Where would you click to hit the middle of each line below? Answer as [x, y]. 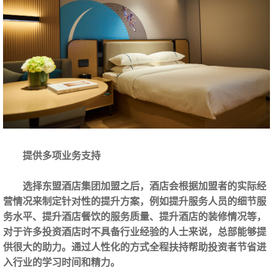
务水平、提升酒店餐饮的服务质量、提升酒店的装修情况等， [135, 217]
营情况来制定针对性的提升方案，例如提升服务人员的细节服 [135, 202]
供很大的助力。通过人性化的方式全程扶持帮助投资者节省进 [135, 247]
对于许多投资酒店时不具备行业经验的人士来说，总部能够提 [135, 232]
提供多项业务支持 [62, 156]
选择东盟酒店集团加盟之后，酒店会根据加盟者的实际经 [144, 186]
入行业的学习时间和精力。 [62, 263]
